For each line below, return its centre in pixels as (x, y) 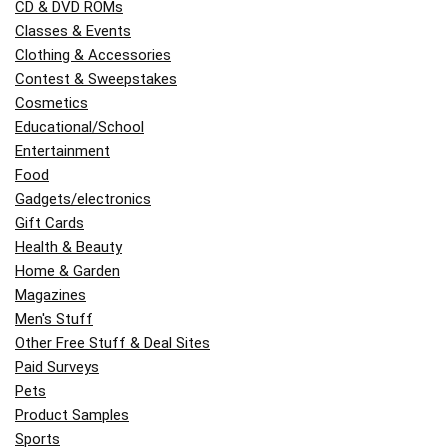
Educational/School (79, 127)
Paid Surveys (57, 367)
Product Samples (72, 415)
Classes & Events (73, 31)
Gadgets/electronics (83, 199)
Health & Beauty (68, 247)
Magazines (50, 295)
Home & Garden (67, 271)
